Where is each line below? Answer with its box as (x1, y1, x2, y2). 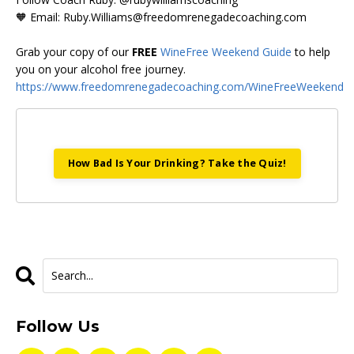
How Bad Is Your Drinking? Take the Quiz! (67, 156, 287, 170)
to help (292, 43, 330, 59)
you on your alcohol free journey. (16, 61, 186, 77)
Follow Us (16, 316, 100, 336)
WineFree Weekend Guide (160, 43, 292, 59)
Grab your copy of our (16, 43, 129, 59)
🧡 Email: (16, 9, 63, 24)
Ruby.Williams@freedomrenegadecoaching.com (63, 9, 307, 24)
